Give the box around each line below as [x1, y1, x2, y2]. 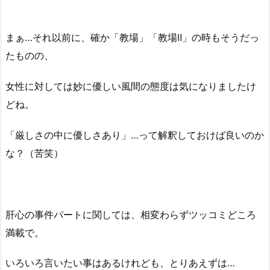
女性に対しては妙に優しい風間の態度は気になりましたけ [5, 80, 256, 93]
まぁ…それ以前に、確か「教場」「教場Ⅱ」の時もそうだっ [5, 31, 259, 44]
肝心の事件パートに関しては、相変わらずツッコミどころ [5, 208, 256, 221]
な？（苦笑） [5, 146, 63, 159]
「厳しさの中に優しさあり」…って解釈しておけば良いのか [5, 128, 264, 141]
